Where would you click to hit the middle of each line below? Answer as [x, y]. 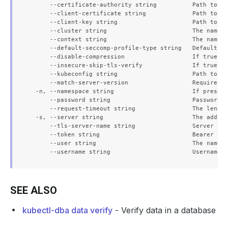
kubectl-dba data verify [67, 210]
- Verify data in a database [164, 210]
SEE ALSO [34, 190]
